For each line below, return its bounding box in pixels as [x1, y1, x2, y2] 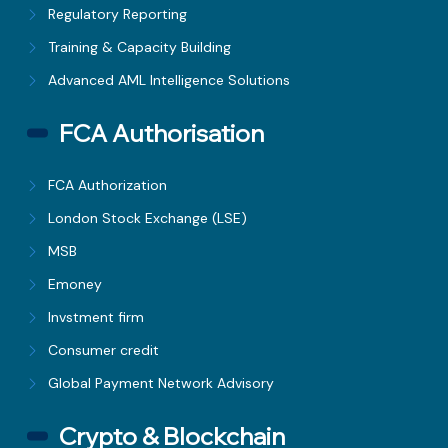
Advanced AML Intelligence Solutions [48, 71, 291, 90]
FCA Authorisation [59, 118, 265, 149]
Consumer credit [48, 341, 160, 360]
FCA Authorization [48, 176, 168, 195]
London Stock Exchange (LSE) [48, 209, 248, 228]
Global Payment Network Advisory [48, 374, 275, 393]
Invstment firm [48, 308, 145, 327]
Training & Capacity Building [48, 38, 232, 57]
